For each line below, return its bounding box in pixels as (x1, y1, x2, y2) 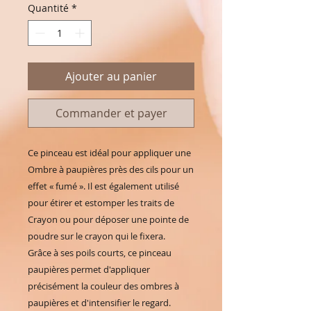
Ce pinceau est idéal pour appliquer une (28, 146, 191, 159)
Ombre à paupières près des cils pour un (28, 162, 194, 176)
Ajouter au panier (65, 68, 157, 84)
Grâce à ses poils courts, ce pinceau (28, 246, 171, 259)
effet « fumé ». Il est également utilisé (28, 179, 179, 192)
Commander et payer (55, 105, 167, 121)
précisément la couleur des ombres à (28, 279, 179, 292)
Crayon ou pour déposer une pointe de (28, 212, 189, 226)
